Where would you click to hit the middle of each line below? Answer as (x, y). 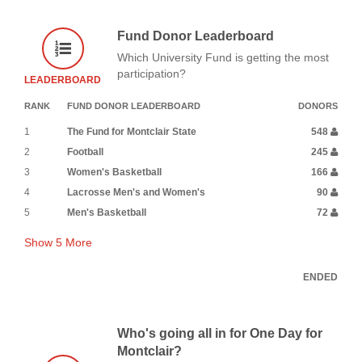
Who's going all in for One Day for (220, 333)
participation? (152, 73)
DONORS (318, 105)
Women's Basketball (114, 172)
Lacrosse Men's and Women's (136, 192)
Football (85, 152)
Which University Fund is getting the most (223, 57)
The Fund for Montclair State (132, 131)
